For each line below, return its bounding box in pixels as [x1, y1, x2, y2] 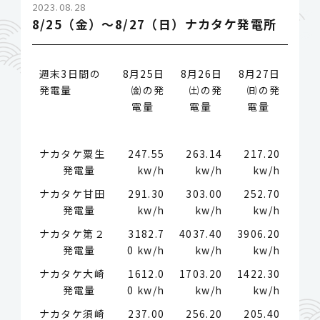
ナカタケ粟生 [39, 146, 106, 161]
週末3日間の [39, 66, 101, 81]
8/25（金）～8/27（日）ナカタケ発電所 [31, 15, 277, 34]
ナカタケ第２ [39, 226, 106, 241]
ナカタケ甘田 [39, 186, 106, 201]
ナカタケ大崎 [39, 266, 106, 281]
